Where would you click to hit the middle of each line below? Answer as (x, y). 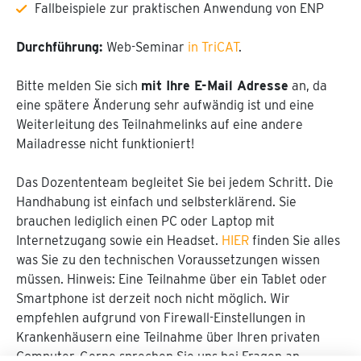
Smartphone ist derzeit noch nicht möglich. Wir (153, 299)
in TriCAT (213, 47)
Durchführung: (61, 47)
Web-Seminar (147, 47)
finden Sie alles (296, 241)
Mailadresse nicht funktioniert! (105, 144)
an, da (308, 86)
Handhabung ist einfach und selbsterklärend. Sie (156, 202)
